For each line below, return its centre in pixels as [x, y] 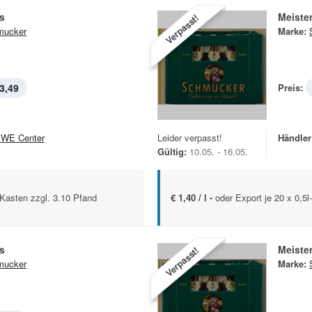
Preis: [290, 88]
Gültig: [172, 152]
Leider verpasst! [190, 138]
